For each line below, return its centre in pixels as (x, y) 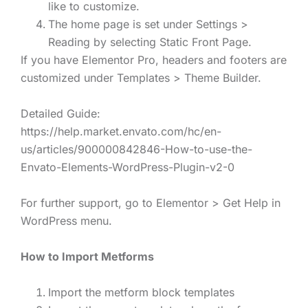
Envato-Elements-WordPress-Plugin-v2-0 (128, 167)
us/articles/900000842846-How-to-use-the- (136, 150)
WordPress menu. (66, 221)
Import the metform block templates (141, 293)
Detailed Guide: (60, 114)
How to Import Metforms (87, 257)
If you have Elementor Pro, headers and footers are (154, 60)
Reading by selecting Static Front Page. (150, 42)
